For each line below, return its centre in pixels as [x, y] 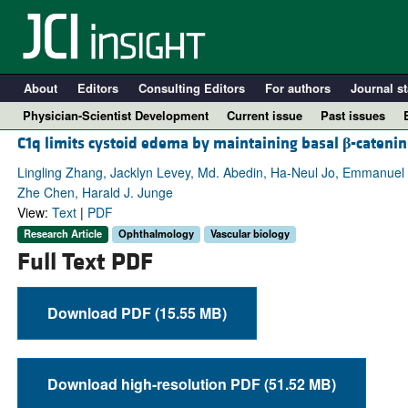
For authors [297, 88]
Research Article [62, 234]
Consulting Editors [191, 88]
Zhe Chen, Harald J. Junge [95, 193]
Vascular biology [250, 234]
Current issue [265, 115]
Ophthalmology [156, 234]
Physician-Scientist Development [116, 115]
